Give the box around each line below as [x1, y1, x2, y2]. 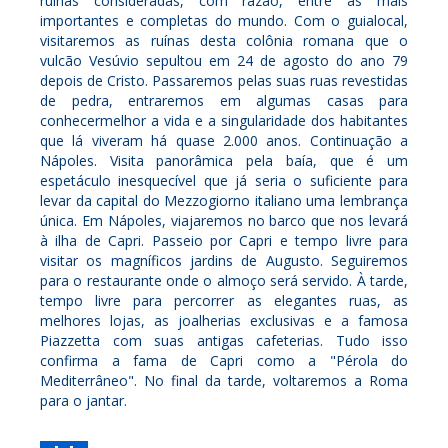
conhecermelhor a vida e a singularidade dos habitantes [40, 110, 408, 130]
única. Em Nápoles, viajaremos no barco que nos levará [40, 210, 408, 230]
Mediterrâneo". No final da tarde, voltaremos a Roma [40, 370, 408, 390]
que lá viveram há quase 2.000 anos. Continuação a [40, 130, 408, 150]
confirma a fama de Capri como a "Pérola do [40, 350, 408, 370]
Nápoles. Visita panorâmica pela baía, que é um [40, 150, 408, 170]
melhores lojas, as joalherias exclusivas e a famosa [40, 310, 408, 330]
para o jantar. [40, 390, 127, 410]
